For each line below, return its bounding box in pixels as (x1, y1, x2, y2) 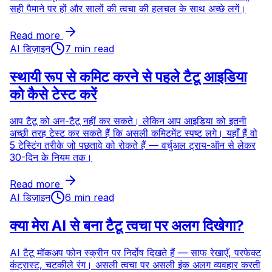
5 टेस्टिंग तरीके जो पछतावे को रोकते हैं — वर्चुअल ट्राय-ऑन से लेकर (10, 139, 256, 152)
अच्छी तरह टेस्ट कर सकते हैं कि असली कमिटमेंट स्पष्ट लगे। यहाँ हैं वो (10, 127, 257, 140)
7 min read (65, 42, 114, 55)
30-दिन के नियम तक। (10, 151, 92, 164)
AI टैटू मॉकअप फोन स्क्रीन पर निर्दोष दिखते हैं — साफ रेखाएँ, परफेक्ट (10, 246, 261, 259)
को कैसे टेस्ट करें (10, 85, 97, 103)
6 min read (65, 191, 114, 204)
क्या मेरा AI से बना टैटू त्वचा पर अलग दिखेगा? (10, 217, 244, 235)
